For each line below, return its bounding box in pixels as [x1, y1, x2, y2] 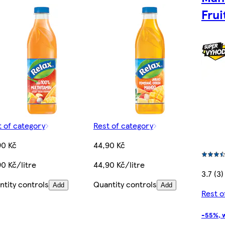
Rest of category [93, 120, 153, 132]
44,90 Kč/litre [93, 159, 145, 171]
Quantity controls [93, 178, 157, 190]
